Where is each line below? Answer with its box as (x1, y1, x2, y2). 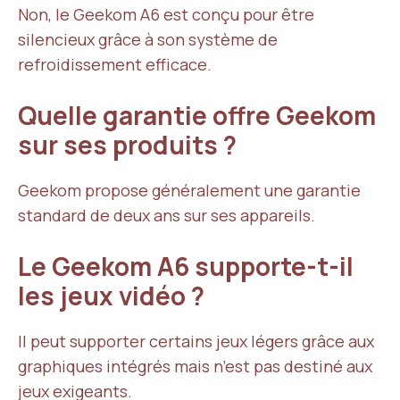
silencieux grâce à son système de (18, 29, 278, 50)
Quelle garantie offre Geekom (18, 98, 376, 132)
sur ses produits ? (18, 128, 237, 162)
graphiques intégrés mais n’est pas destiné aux (18, 355, 372, 377)
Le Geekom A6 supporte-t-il (18, 249, 354, 283)
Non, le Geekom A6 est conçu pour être (18, 4, 314, 25)
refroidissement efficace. (18, 54, 212, 75)
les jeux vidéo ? (18, 279, 204, 312)
